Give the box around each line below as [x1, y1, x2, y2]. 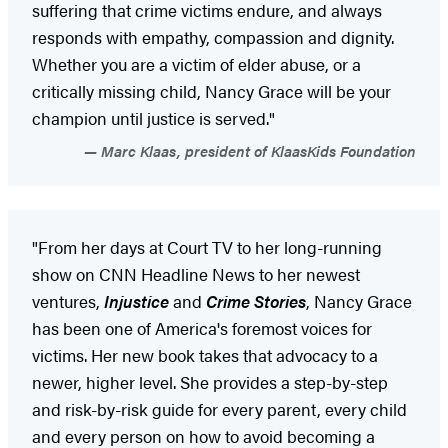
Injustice [104, 288, 169, 313]
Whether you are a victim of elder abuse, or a [32, 51, 361, 76]
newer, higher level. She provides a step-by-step [32, 369, 388, 394]
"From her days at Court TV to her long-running [32, 234, 382, 259]
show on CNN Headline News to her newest [32, 261, 360, 286]
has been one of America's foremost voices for [32, 315, 372, 340]
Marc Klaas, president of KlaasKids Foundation [97, 139, 416, 161]
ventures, [32, 288, 104, 313]
